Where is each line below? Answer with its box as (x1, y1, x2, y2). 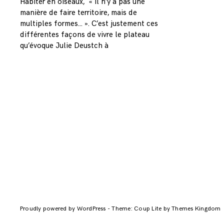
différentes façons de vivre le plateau (20, 29, 149, 39)
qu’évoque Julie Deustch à (20, 40, 108, 50)
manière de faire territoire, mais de (20, 7, 137, 17)
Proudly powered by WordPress (20, 205, 107, 213)
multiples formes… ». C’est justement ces (20, 18, 158, 28)
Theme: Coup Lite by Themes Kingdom (111, 205, 221, 213)
